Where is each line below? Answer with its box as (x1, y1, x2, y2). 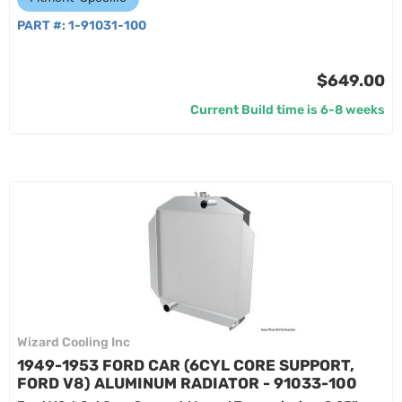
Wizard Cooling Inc (17, 335, 130, 350)
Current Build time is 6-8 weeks (190, 102, 385, 118)
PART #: (17, 18, 68, 33)
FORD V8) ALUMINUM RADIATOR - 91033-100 (17, 374, 357, 392)
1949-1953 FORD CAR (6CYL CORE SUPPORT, (17, 356, 354, 374)
